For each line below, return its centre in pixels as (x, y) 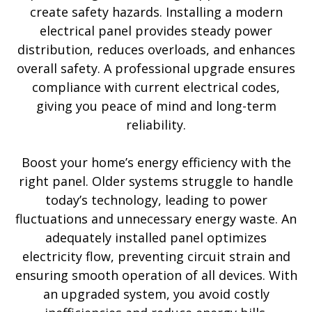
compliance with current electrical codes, (156, 87)
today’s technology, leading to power (156, 200)
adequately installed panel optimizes (156, 237)
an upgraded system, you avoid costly (156, 294)
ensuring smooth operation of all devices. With (156, 275)
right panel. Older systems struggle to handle (156, 181)
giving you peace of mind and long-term (156, 106)
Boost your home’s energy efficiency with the (156, 162)
